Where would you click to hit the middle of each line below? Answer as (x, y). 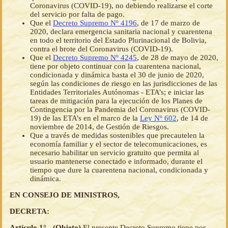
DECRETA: (30, 211)
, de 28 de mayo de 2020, (178, 58)
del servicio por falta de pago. (77, 15)
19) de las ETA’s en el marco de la (85, 118)
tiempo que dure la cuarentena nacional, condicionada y (119, 170)
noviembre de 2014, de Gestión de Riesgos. (99, 127)
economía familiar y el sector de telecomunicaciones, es (119, 144)
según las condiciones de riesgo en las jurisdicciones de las (124, 84)
